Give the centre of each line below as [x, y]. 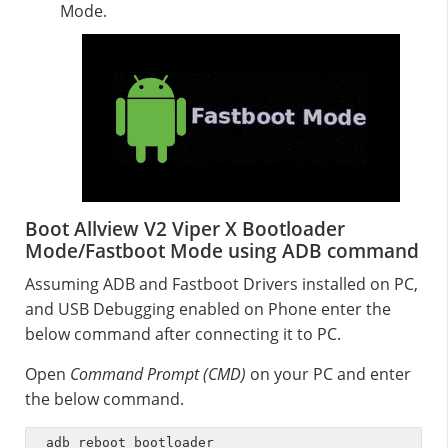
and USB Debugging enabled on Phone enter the [208, 309]
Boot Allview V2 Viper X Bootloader [185, 229]
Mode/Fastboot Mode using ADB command [222, 251]
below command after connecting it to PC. [183, 334]
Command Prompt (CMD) [158, 374]
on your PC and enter [328, 374]
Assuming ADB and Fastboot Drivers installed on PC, [221, 284]
